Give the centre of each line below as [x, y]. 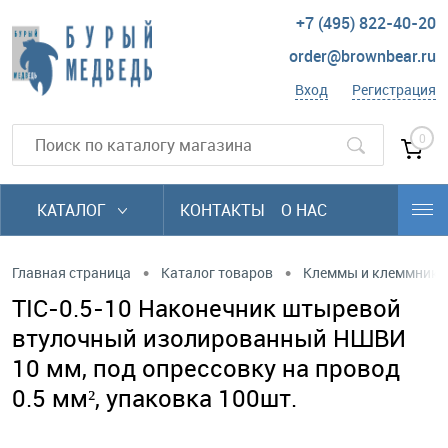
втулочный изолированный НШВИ [209, 338]
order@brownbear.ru [362, 56]
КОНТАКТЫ [222, 210]
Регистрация [394, 90]
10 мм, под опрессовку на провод [206, 368]
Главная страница [71, 272]
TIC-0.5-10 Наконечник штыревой [206, 308]
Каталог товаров [217, 272]
